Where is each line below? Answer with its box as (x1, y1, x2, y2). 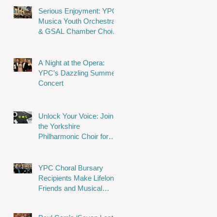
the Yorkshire (38, 122, 80, 131)
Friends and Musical (38, 184, 102, 193)
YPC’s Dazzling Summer (38, 69, 118, 77)
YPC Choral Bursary (38, 164, 103, 172)
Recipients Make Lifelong (38, 174, 118, 183)
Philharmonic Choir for (38, 132, 108, 141)
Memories (38, 194, 70, 203)
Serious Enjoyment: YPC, (38, 7, 119, 15)
